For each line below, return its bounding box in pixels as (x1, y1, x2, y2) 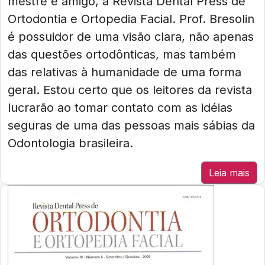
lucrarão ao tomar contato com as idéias (8, 101, 232, 115)
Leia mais (209, 167, 250, 179)
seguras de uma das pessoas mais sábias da (8, 118, 255, 132)
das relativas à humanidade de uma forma (8, 65, 241, 79)
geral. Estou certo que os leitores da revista (8, 83, 252, 97)
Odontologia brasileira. (8, 136, 133, 150)
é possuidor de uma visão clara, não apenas (8, 30, 254, 44)
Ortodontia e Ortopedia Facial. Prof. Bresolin (8, 12, 254, 26)
